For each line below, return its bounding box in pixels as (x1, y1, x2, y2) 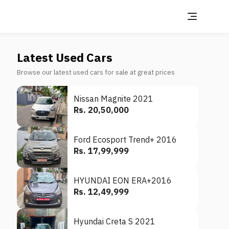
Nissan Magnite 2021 (74, 94, 154, 104)
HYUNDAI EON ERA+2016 (74, 175, 172, 186)
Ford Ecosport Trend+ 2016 (74, 134, 177, 145)
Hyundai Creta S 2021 (74, 216, 156, 226)
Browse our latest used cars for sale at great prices (17, 68, 175, 77)
